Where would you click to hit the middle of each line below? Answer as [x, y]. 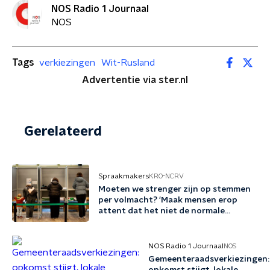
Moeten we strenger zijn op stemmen [174, 189]
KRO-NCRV [166, 176]
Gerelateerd [63, 131]
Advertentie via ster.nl [135, 80]
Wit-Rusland [128, 62]
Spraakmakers [124, 176]
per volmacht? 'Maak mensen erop [168, 200]
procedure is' [125, 222]
